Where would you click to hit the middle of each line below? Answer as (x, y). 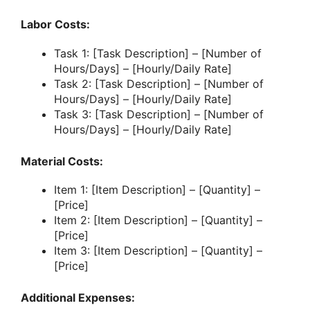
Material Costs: (62, 161)
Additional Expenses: (78, 297)
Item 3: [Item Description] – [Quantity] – (158, 250)
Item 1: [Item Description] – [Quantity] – (157, 189)
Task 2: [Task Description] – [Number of (159, 83)
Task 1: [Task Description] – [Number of (158, 53)
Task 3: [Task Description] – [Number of (159, 114)
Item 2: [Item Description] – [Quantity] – (158, 220)
